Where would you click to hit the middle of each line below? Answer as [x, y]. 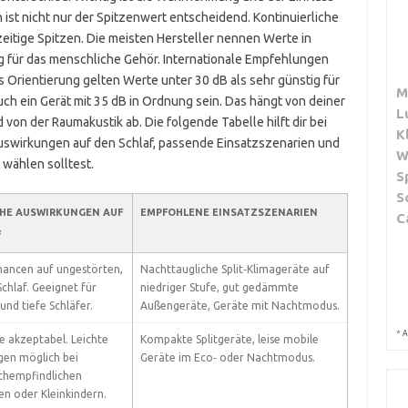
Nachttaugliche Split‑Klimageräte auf [235, 269]
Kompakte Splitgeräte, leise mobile [229, 339]
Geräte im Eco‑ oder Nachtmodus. [227, 357]
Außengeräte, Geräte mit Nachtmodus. [240, 306]
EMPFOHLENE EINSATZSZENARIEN [229, 212]
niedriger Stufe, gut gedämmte [219, 287]
